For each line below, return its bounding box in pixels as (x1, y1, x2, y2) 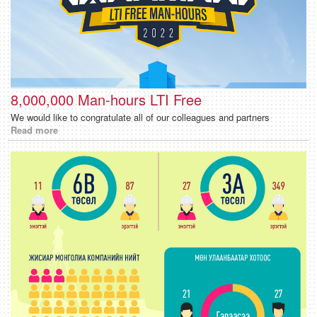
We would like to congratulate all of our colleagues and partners (11, 110, 270, 125)
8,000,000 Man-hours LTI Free (11, 89, 202, 110)
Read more (11, 123, 58, 137)
